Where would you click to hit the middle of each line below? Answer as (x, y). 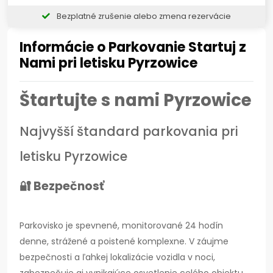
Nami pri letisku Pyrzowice (108, 63)
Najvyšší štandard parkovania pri (129, 132)
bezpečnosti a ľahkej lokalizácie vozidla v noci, (117, 257)
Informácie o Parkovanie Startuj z (133, 48)
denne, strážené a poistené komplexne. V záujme (124, 242)
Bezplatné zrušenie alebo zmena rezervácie (143, 16)
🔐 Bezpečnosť (62, 186)
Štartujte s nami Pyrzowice (136, 101)
